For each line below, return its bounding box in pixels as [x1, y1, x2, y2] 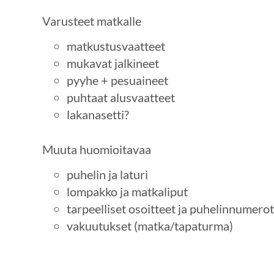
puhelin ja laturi [66, 166, 148, 182]
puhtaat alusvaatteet [66, 89, 175, 105]
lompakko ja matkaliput [66, 183, 188, 199]
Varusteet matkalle [42, 13, 141, 29]
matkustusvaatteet [66, 38, 165, 53]
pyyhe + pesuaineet [66, 72, 168, 87]
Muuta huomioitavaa [42, 141, 151, 157]
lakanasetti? [66, 106, 129, 122]
